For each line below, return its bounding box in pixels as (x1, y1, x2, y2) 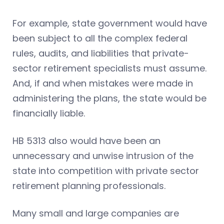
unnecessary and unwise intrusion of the (12, 149, 193, 162)
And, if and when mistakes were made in (12, 77, 193, 90)
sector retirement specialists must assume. (12, 62, 206, 75)
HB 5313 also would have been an (12, 134, 160, 147)
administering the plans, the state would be (12, 92, 206, 105)
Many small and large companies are (12, 207, 179, 220)
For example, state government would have (12, 17, 207, 30)
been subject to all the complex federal (12, 32, 187, 45)
